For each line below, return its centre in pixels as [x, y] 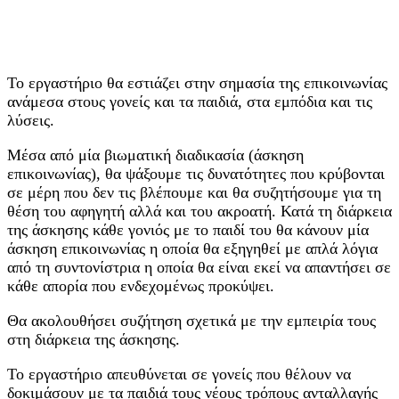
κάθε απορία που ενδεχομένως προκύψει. [141, 286]
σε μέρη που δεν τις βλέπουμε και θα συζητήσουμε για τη [194, 193]
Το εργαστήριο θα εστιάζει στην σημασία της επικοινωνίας [197, 83]
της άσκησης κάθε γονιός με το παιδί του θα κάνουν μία [188, 230]
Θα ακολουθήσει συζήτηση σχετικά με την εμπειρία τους [191, 321]
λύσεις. [31, 121]
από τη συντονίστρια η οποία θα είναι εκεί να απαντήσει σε [199, 268]
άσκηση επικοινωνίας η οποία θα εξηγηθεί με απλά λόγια [192, 249]
